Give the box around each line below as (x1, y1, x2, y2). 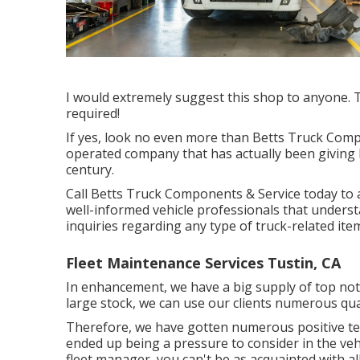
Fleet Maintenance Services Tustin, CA (66, 252, 341, 272)
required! (66, 104, 120, 122)
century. (66, 160, 114, 178)
